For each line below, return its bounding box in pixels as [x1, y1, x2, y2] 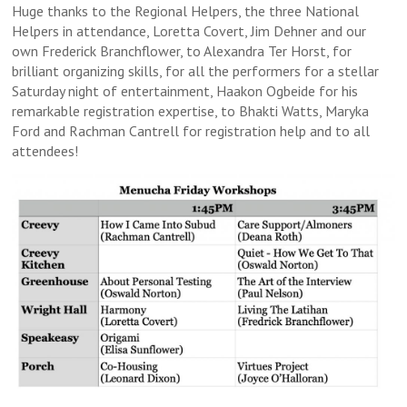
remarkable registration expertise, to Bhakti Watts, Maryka [12, 102, 370, 121]
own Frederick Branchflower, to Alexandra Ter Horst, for [12, 42, 352, 61]
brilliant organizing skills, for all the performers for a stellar [12, 62, 380, 81]
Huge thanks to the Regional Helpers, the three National [12, 2, 360, 21]
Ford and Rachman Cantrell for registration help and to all [12, 122, 371, 141]
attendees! [12, 142, 79, 161]
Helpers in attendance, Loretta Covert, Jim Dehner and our [12, 22, 367, 41]
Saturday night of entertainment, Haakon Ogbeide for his [12, 82, 359, 101]
